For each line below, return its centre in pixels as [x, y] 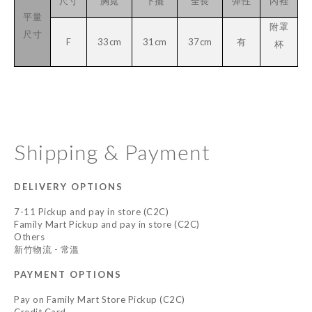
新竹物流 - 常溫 [47, 249]
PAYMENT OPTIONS [68, 274]
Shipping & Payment [112, 152]
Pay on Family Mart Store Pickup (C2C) [100, 299]
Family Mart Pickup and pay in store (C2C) [107, 224]
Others [29, 237]
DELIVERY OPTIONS [69, 187]
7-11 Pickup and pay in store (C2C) [91, 212]
